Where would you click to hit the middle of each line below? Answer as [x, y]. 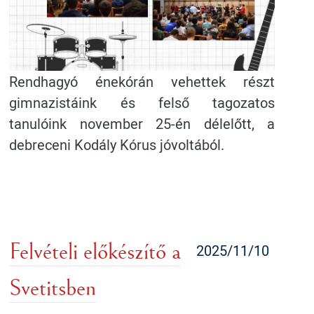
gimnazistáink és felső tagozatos [142, 103]
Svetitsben [53, 288]
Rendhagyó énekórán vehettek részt [142, 82]
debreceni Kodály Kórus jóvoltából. [117, 145]
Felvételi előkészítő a [95, 252]
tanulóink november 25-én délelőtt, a [142, 124]
